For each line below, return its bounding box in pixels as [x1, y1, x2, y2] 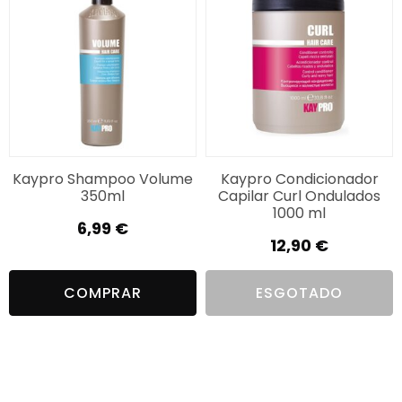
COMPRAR [64, 283, 142, 304]
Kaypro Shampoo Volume [13, 169, 193, 190]
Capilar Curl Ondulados [218, 186, 380, 207]
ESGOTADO [256, 283, 343, 304]
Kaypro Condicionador [220, 169, 379, 190]
